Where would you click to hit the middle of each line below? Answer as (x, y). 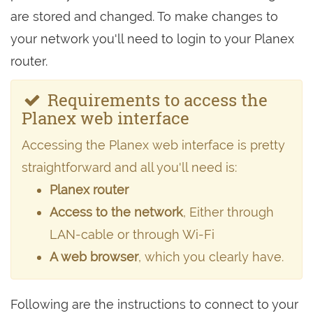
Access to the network (116, 212)
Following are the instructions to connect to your (154, 304)
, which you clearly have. (211, 257)
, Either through (228, 212)
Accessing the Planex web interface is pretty (153, 145)
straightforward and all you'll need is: (129, 167)
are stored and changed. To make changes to (144, 16)
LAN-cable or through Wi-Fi (132, 234)
